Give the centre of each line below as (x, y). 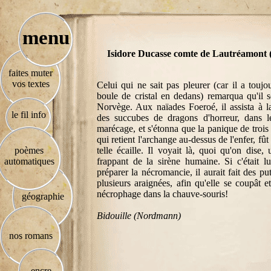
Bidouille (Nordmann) (139, 216)
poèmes (29, 150)
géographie (43, 196)
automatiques (29, 161)
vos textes (31, 84)
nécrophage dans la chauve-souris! (162, 194)
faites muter (31, 73)
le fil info (28, 115)
